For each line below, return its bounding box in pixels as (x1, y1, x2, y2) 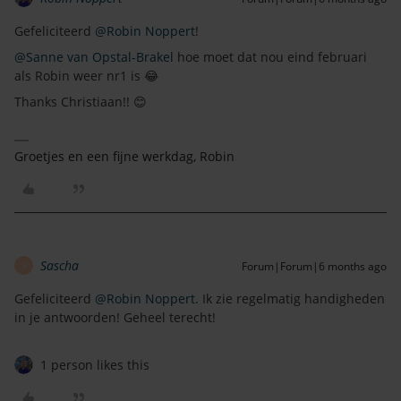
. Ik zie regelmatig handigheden (195, 290, 385, 308)
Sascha (40, 257, 79, 275)
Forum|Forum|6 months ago (242, 259, 387, 275)
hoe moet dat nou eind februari (174, 48, 367, 66)
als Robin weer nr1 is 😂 (14, 67, 158, 85)
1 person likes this (40, 356, 149, 374)
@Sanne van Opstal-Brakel (14, 48, 174, 66)
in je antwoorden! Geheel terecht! (14, 309, 216, 327)
